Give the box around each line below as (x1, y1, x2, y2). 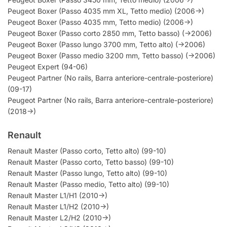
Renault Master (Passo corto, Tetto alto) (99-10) (8, 146, 166, 155)
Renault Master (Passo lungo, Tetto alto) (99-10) (8, 168, 167, 177)
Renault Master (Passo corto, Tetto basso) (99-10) (8, 157, 174, 166)
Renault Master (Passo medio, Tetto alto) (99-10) (8, 179, 169, 188)
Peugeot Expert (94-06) (8, 62, 88, 71)
